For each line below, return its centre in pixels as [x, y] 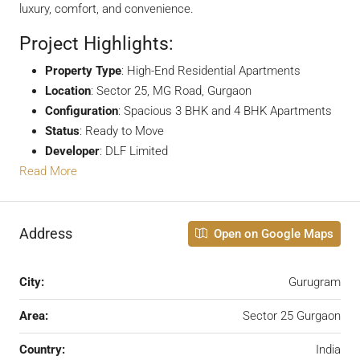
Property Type [83, 70]
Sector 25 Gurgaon [292, 315]
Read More [48, 171]
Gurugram [315, 282]
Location [68, 90]
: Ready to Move [122, 131]
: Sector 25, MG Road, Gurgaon [171, 90]
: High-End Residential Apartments [211, 70]
